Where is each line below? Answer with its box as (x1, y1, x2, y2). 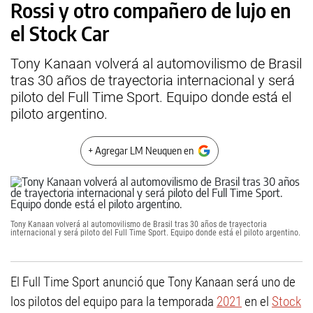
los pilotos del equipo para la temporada (10, 293, 217, 310)
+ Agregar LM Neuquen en (88, 145, 194, 156)
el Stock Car (10, 21, 109, 45)
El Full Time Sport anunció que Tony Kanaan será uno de (10, 274, 296, 290)
